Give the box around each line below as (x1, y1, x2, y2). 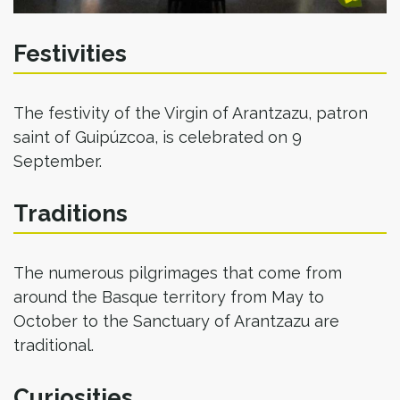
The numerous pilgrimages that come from (13, 263, 342, 282)
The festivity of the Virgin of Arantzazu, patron (13, 104, 368, 122)
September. (13, 152, 102, 171)
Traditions (13, 200, 128, 227)
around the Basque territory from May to (13, 287, 324, 306)
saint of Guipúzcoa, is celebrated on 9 (13, 128, 302, 146)
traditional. (13, 336, 94, 354)
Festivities (13, 40, 127, 67)
